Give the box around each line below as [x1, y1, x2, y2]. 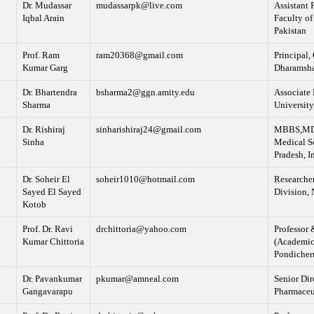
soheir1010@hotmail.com [95, 174, 195, 185]
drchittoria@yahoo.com [95, 224, 186, 235]
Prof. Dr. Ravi [22, 224, 73, 235]
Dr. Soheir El [22, 174, 70, 185]
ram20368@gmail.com [95, 50, 183, 61]
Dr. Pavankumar [22, 273, 82, 285]
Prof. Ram [22, 50, 60, 61]
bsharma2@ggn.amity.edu [95, 87, 195, 98]
